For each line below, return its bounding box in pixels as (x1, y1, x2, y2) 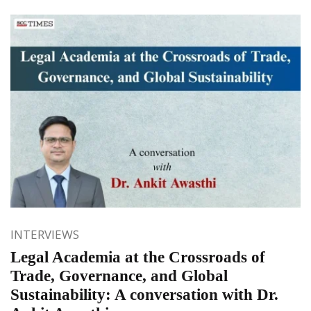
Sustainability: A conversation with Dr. (10, 285, 278, 303)
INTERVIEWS (10, 226, 79, 242)
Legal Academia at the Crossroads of (10, 248, 265, 266)
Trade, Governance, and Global (10, 267, 228, 285)
